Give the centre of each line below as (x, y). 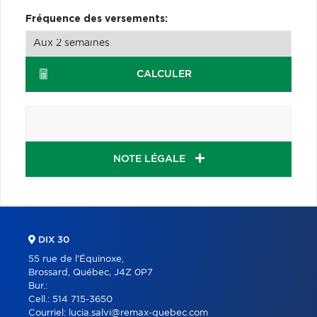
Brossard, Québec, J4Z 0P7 (91, 272)
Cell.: (40, 299)
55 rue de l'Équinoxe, (76, 259)
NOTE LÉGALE (150, 159)
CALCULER (164, 74)
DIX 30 (52, 240)
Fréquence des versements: (97, 19)
